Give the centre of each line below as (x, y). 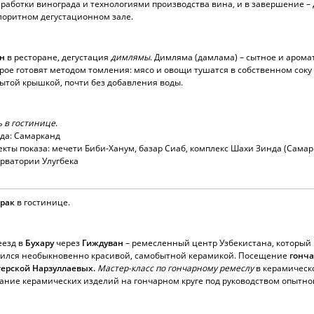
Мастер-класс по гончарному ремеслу (176, 268)
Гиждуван (103, 243)
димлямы (130, 57)
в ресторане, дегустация (58, 57)
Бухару (40, 243)
